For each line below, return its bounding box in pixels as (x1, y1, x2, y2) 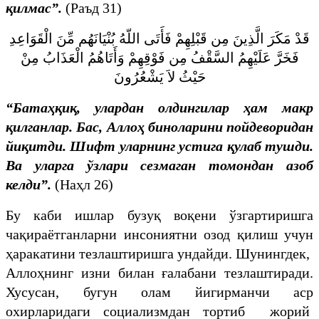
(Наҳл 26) (51, 176, 113, 192)
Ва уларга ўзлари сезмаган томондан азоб (6, 157, 313, 173)
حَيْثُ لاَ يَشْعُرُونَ (113, 68, 206, 85)
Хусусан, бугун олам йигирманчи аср (6, 283, 313, 300)
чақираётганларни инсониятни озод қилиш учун (6, 226, 313, 242)
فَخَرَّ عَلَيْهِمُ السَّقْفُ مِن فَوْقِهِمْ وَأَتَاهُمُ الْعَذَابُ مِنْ (20, 49, 299, 66)
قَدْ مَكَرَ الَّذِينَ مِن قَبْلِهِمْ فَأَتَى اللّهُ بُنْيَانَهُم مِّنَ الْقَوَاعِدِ (9, 30, 310, 46)
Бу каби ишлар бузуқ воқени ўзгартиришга (6, 206, 313, 223)
